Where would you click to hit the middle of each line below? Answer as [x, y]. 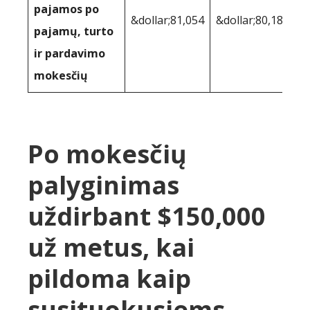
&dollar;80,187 [253, 20]
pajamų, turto [74, 31]
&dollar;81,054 [167, 20]
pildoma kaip [109, 278]
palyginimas [103, 185]
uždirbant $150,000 [147, 216]
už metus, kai [111, 247]
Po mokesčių [107, 154]
